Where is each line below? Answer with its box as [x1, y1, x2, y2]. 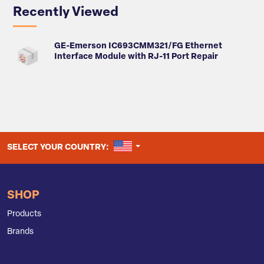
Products [7, 210, 41, 219]
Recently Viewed [13, 6, 118, 19]
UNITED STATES [134, 142, 199, 151]
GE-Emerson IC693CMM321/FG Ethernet [54, 41, 222, 51]
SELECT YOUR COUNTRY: [7, 143, 111, 152]
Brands [7, 227, 34, 237]
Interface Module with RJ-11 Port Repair [54, 52, 218, 61]
